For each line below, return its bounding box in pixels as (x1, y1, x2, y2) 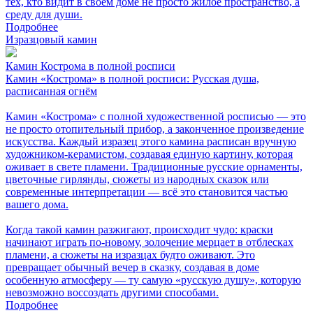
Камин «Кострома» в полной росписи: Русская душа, (6, 72, 259, 85)
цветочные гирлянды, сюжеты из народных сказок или (6, 173, 269, 185)
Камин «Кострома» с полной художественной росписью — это (6, 110, 306, 122)
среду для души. (6, 8, 82, 20)
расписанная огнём (6, 85, 97, 97)
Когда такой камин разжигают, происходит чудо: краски (6, 223, 273, 235)
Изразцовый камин (6, 33, 97, 45)
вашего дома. (6, 198, 68, 210)
